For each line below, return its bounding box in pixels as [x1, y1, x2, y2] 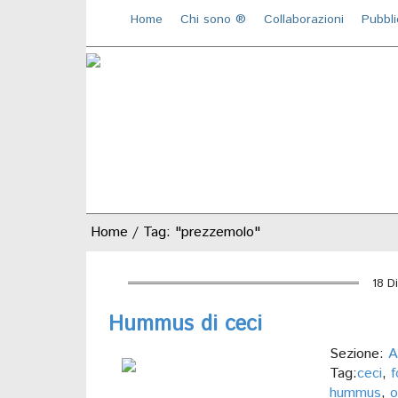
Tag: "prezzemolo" [143, 222, 260, 243]
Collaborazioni [264, 11, 344, 28]
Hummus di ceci [108, 309, 262, 339]
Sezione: [329, 344, 388, 364]
